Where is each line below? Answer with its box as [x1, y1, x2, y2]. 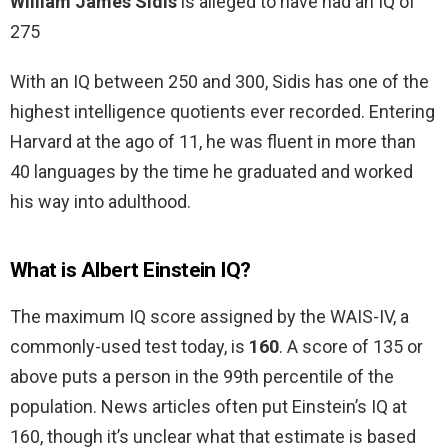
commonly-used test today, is [10, 336, 249, 358]
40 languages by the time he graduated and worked [10, 161, 413, 183]
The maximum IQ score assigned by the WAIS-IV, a [10, 306, 409, 328]
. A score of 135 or [279, 336, 423, 358]
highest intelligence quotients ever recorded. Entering [10, 101, 435, 123]
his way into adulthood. [10, 191, 191, 213]
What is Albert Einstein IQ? [10, 258, 251, 283]
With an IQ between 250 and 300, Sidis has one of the [10, 71, 429, 93]
